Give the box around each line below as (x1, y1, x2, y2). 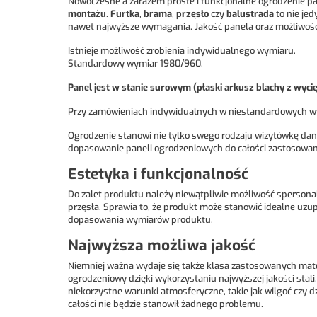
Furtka (110, 8, 139, 20)
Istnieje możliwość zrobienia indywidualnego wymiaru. (68, 45, 296, 57)
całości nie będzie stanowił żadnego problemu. (68, 298, 263, 310)
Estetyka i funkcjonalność (68, 164, 248, 184)
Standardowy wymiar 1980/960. (68, 57, 203, 69)
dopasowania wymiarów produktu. (68, 214, 213, 226)
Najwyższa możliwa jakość (68, 236, 255, 255)
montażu (68, 8, 106, 20)
